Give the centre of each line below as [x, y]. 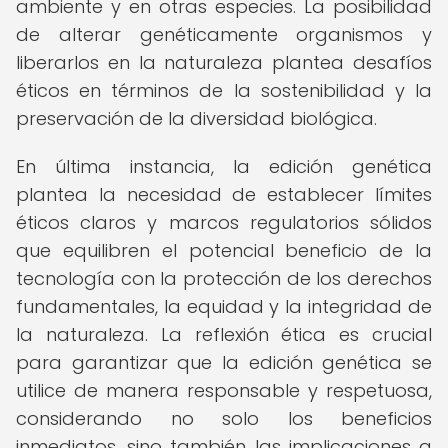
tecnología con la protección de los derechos [224, 278]
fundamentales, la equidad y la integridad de [224, 306]
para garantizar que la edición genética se [224, 362]
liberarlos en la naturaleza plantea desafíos [224, 62]
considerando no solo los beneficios [224, 418]
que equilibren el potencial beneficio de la [224, 250]
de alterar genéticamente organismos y [224, 34]
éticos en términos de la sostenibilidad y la [224, 90]
